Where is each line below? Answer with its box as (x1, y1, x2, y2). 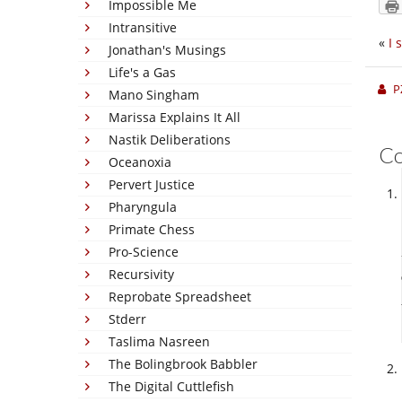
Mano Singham (109, 86, 199, 103)
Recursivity (109, 266, 174, 283)
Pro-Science (109, 243, 179, 260)
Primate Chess (109, 221, 195, 238)
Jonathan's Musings (109, 41, 226, 58)
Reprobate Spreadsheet (109, 288, 251, 305)
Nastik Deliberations (109, 131, 231, 148)
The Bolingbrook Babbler (109, 355, 258, 372)
